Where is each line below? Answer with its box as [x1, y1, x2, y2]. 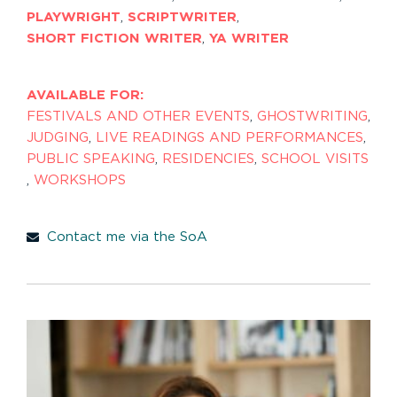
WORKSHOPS [34, 173, 126, 187]
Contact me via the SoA [46, 230, 207, 244]
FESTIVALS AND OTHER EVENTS [27, 109, 250, 123]
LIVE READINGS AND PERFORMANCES [96, 130, 363, 144]
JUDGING [27, 130, 89, 144]
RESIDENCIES [162, 152, 254, 166]
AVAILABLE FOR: [27, 88, 144, 102]
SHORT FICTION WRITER [27, 31, 202, 45]
